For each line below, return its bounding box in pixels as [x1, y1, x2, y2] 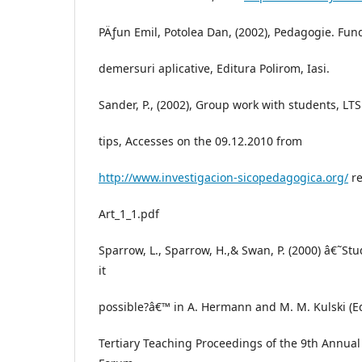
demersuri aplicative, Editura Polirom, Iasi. [99, 60, 330, 76]
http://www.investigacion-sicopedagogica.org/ [99, 169, 348, 185]
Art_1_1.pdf [99, 205, 159, 221]
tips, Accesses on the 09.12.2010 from [99, 133, 302, 149]
